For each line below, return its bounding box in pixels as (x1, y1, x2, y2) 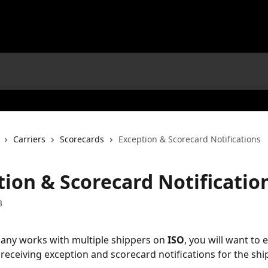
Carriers (13, 133, 45, 145)
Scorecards (60, 133, 104, 145)
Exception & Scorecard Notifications (118, 133, 261, 145)
